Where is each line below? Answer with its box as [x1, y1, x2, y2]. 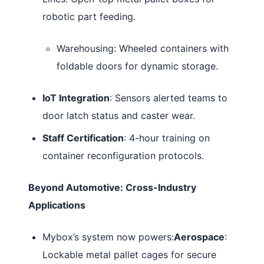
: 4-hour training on [124, 131, 210, 144]
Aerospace [174, 230, 225, 243]
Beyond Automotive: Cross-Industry [28, 181, 196, 193]
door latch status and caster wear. [42, 109, 195, 121]
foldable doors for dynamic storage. [57, 60, 218, 72]
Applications [28, 199, 85, 211]
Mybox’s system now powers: [42, 230, 174, 243]
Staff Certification [42, 131, 124, 144]
